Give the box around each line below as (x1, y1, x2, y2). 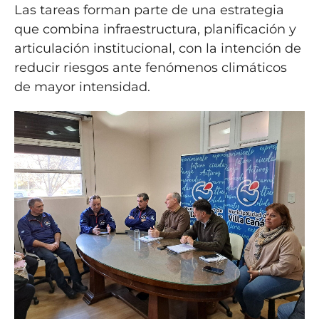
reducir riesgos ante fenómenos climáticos (14, 60, 287, 76)
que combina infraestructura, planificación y (14, 21, 296, 38)
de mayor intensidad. (14, 79, 150, 95)
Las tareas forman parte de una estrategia (14, 2, 284, 19)
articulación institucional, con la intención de (14, 41, 301, 57)
